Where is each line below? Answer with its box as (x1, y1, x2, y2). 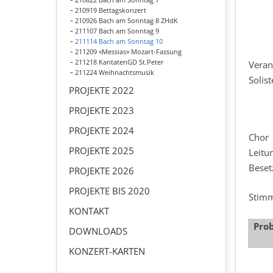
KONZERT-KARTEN (69, 245, 145, 257)
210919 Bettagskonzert (75, 5, 146, 15)
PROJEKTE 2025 (69, 144, 134, 157)
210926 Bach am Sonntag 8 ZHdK (75, 16, 178, 25)
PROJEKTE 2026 (69, 165, 134, 177)
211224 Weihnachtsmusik (75, 68, 154, 77)
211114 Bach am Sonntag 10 (75, 37, 163, 46)
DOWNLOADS (69, 225, 127, 237)
